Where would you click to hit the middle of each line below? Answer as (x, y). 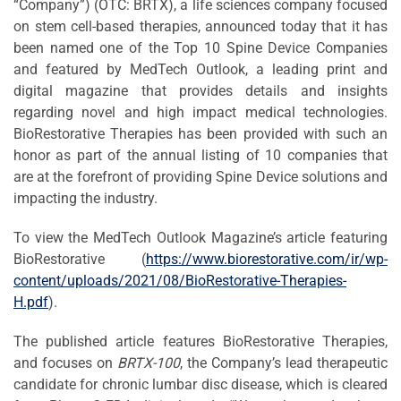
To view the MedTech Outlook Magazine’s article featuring (200, 237)
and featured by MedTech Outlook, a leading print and (200, 69)
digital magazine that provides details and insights (200, 90)
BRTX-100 (149, 363)
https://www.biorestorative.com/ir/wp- (267, 259)
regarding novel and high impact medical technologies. (200, 112)
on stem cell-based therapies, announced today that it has (200, 26)
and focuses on (65, 363)
